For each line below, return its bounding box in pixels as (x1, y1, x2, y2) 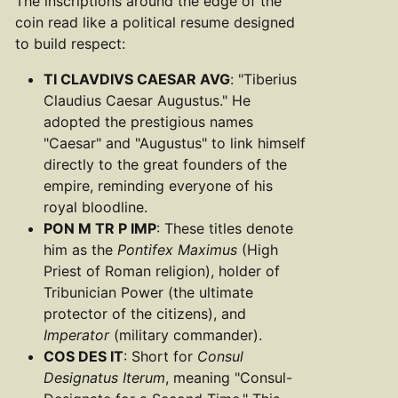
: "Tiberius (230, 69, 297, 88)
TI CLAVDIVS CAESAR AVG (44, 69, 230, 88)
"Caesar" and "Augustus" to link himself (44, 133, 306, 152)
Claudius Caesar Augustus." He (44, 91, 251, 109)
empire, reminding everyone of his (44, 176, 273, 195)
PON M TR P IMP (44, 219, 156, 237)
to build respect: (15, 34, 125, 52)
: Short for (123, 346, 197, 365)
